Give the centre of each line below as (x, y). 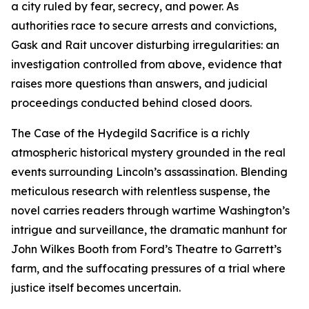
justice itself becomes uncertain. (96, 288)
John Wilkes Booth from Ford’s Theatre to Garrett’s (146, 249)
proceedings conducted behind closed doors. (131, 103)
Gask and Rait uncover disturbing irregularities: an (145, 45)
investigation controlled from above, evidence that (147, 64)
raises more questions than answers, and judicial (139, 84)
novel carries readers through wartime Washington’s (150, 211)
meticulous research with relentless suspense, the (141, 191)
